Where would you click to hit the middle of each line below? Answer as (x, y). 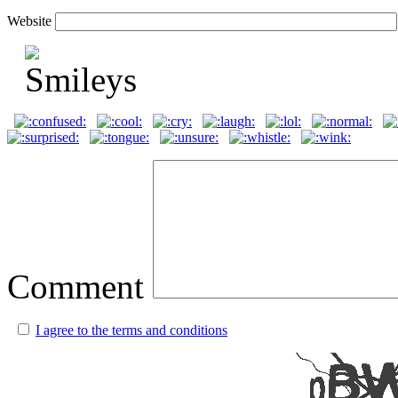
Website (29, 21)
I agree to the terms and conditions (131, 330)
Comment (76, 287)
